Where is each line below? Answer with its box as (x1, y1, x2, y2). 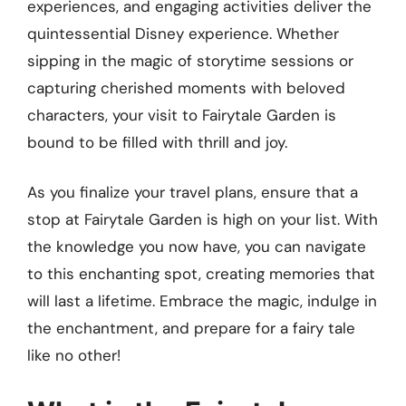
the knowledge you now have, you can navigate (27, 237, 366, 257)
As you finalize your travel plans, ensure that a (27, 182, 358, 203)
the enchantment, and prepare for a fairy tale (27, 318, 355, 339)
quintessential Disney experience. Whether (27, 23, 339, 43)
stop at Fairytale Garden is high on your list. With (27, 209, 378, 230)
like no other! (27, 345, 121, 366)
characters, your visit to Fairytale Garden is (27, 104, 336, 125)
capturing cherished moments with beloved (27, 77, 345, 98)
